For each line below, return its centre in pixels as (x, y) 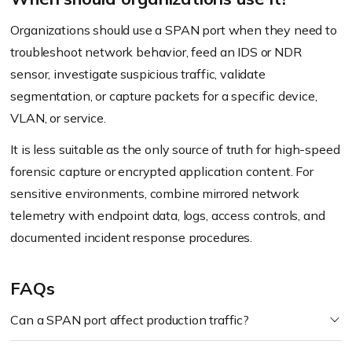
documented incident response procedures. (132, 237)
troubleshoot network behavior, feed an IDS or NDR (156, 52)
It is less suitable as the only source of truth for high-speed (175, 149)
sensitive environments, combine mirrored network (155, 193)
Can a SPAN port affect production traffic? (130, 320)
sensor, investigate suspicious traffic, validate (138, 74)
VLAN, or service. (58, 118)
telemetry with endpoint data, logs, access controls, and (168, 215)
